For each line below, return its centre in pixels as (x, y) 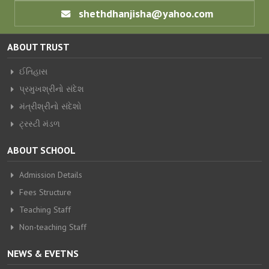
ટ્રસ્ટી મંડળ (40, 124)
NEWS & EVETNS (43, 254)
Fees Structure (45, 192)
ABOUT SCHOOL (41, 150)
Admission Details (51, 175)
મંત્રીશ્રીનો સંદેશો (50, 107)
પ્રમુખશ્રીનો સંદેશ (52, 89)
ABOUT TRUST (38, 47)
